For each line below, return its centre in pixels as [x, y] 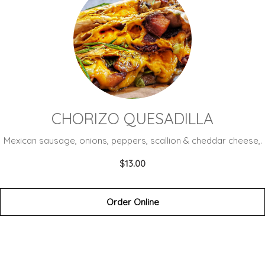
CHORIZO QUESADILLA [132, 119]
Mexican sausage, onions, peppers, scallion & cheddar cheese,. [132, 140]
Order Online [132, 202]
